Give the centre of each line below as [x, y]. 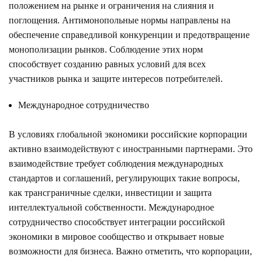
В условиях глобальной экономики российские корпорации [128, 134]
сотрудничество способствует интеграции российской [117, 222]
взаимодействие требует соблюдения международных [116, 163]
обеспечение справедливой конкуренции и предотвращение [129, 35]
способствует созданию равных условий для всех [107, 64]
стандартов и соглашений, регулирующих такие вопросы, [124, 178]
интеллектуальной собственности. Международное [111, 207]
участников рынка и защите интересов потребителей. [116, 78]
